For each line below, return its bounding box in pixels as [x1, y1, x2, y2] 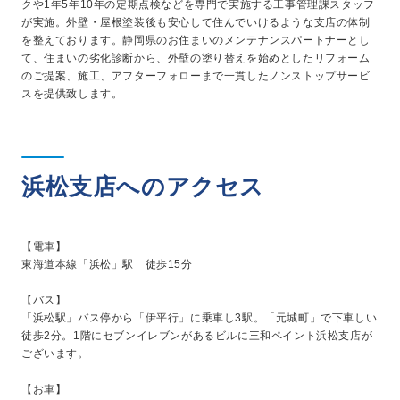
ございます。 [21, 347, 89, 361]
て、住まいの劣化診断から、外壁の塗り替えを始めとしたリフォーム [21, 52, 371, 65]
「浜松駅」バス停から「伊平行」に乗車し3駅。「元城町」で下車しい [21, 312, 378, 325]
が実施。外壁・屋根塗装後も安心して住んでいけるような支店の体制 [21, 16, 371, 29]
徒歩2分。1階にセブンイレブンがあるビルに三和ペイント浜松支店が [21, 329, 373, 343]
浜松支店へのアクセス [21, 173, 264, 201]
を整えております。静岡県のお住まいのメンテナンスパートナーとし [21, 34, 371, 47]
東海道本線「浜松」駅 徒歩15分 [21, 258, 193, 271]
